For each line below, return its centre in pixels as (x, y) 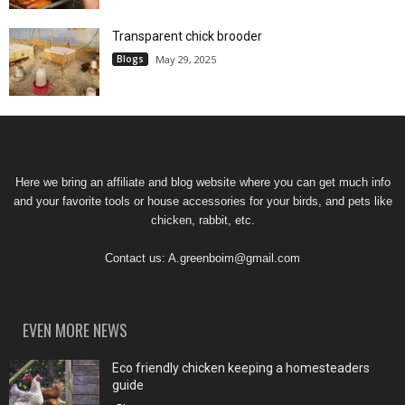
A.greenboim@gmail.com (234, 258)
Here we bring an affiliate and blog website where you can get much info (202, 182)
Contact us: (137, 258)
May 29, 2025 (186, 59)
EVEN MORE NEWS (75, 330)
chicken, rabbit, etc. (202, 220)
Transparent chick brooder (187, 36)
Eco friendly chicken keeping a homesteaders (241, 367)
